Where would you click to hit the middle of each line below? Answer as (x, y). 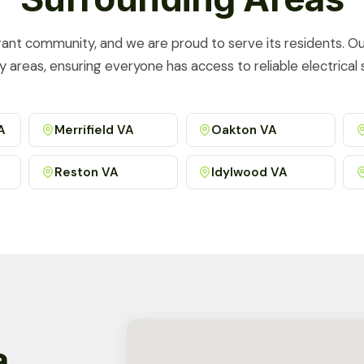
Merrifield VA (94, 130)
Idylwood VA (250, 172)
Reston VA (86, 172)
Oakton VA (245, 130)
